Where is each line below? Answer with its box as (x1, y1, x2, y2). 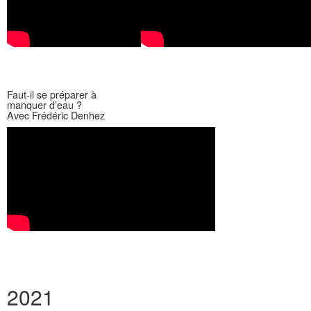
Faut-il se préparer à (7, 87, 96, 101)
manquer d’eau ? (7, 97, 82, 112)
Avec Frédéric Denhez (7, 108, 105, 122)
